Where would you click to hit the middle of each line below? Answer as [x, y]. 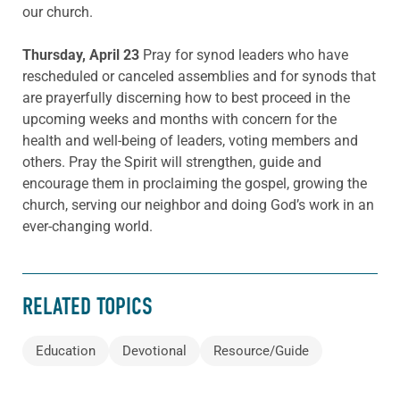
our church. [58, 12]
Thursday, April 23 [83, 54]
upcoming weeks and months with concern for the [179, 119]
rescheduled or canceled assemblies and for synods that [199, 76]
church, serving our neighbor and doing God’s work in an [198, 204]
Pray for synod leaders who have [246, 54]
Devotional [154, 350]
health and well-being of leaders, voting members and [190, 140]
